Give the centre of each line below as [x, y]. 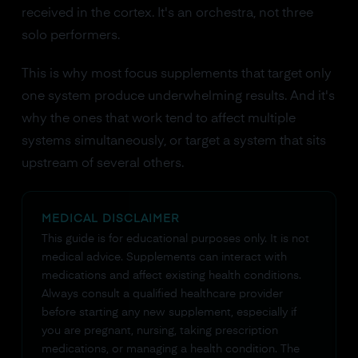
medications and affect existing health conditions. [171, 276]
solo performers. [70, 36]
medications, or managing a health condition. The [170, 349]
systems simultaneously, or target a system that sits [173, 141]
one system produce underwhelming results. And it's [178, 97]
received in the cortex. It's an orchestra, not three [167, 14]
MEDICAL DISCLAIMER [110, 219]
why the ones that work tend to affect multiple [158, 119]
